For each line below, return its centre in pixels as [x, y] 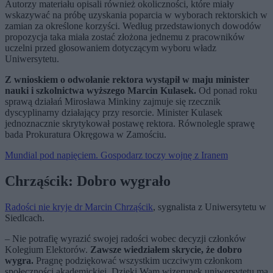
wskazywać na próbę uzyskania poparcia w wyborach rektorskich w [136, 15]
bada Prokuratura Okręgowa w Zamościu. [86, 135]
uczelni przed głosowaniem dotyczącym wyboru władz [111, 48]
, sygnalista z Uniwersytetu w [210, 207]
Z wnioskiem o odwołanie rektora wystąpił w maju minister [127, 80]
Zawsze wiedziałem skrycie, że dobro [166, 250]
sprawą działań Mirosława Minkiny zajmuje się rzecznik [113, 102]
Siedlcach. [25, 218]
